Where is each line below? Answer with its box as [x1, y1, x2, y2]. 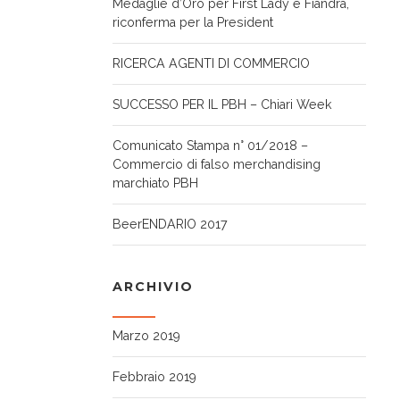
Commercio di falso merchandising [112, 157, 321, 172]
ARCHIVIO [112, 279, 194, 296]
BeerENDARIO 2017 [112, 217, 228, 232]
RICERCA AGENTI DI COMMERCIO [112, 56, 310, 71]
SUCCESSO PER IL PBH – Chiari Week [112, 97, 332, 112]
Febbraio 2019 [112, 370, 196, 385]
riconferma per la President [112, 15, 273, 30]
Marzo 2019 [112, 329, 180, 344]
